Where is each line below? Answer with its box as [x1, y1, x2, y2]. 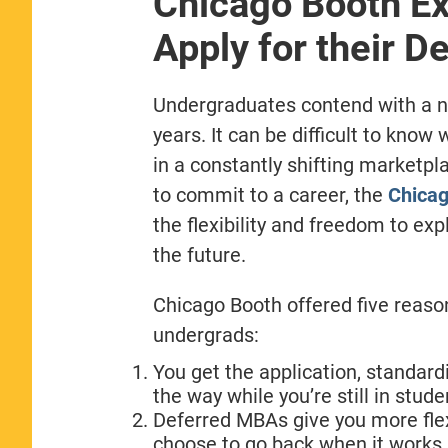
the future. [152, 242, 246, 267]
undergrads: [152, 322, 259, 347]
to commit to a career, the [152, 182, 388, 207]
